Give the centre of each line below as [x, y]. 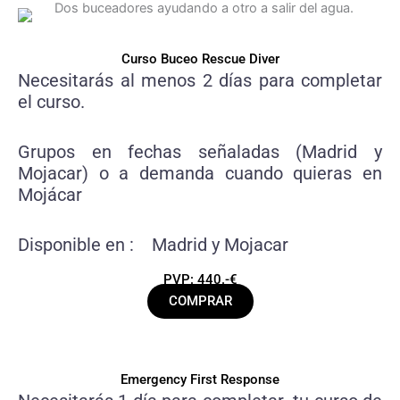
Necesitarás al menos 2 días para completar [200, 81]
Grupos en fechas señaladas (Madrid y [200, 152]
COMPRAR [200, 301]
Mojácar [50, 195]
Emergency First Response [200, 380]
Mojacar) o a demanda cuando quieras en [200, 174]
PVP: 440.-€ [200, 280]
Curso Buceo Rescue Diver [200, 59]
